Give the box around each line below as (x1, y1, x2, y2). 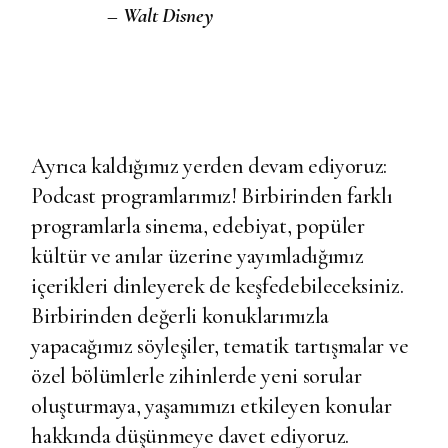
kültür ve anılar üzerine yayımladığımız (31, 243, 364, 269)
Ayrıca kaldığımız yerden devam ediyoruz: (31, 153, 388, 179)
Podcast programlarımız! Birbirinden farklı (31, 183, 393, 209)
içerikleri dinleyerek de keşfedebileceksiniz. (31, 273, 404, 299)
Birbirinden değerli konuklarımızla (31, 303, 330, 329)
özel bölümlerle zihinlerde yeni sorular (31, 363, 362, 389)
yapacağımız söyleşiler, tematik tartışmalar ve (31, 333, 409, 359)
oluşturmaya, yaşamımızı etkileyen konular (31, 393, 392, 419)
